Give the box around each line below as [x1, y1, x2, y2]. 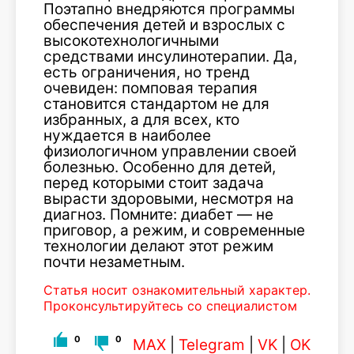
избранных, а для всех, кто [43, 110, 239, 129]
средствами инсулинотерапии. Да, [43, 47, 297, 66]
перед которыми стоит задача [43, 173, 264, 192]
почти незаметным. [43, 252, 185, 271]
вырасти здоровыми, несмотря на [43, 189, 294, 208]
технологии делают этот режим [43, 236, 273, 255]
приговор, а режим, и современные [43, 220, 305, 239]
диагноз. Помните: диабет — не [43, 205, 273, 224]
